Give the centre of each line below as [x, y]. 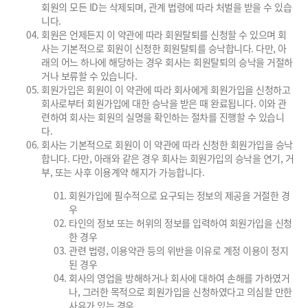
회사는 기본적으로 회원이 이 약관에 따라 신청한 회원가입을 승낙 [167, 144]
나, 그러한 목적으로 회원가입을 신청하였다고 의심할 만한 [180, 291]
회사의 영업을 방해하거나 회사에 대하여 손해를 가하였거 [179, 278]
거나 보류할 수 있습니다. [89, 76]
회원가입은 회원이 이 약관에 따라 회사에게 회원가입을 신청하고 [166, 89]
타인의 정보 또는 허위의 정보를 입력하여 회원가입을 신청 [180, 223]
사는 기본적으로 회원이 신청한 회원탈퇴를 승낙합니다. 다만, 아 [164, 48]
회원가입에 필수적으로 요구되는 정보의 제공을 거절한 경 [179, 195]
